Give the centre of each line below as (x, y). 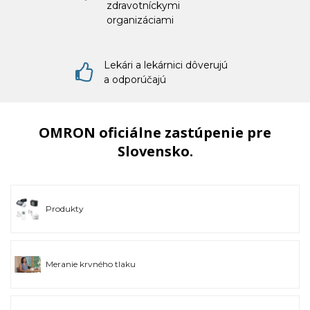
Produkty (65, 209)
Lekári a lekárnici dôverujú (166, 65)
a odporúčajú (135, 80)
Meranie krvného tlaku (91, 264)
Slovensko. (155, 151)
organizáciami (140, 20)
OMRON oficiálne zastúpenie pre (155, 133)
